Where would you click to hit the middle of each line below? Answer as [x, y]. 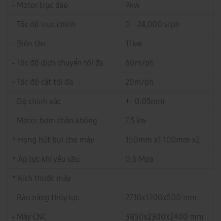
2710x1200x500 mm [161, 198]
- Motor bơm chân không [55, 121]
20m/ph [139, 82]
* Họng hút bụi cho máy [53, 140]
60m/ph [140, 63]
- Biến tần [29, 44]
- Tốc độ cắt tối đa [42, 82]
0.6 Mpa [139, 159]
